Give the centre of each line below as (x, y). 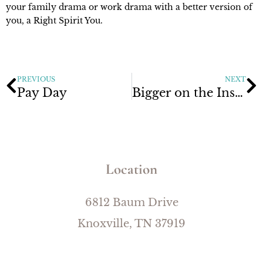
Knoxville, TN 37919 (131, 224)
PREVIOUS (36, 80)
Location (131, 169)
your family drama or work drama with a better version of (129, 7)
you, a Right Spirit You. (55, 20)
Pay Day (42, 93)
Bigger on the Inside (239, 93)
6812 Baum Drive (131, 203)
